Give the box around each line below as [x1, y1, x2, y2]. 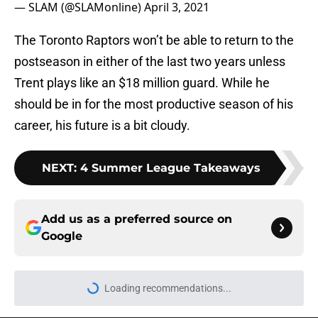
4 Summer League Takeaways [80, 161, 261, 175]
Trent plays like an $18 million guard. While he [14, 75, 270, 91]
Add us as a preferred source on [41, 212, 232, 226]
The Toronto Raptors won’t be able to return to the [14, 33, 294, 48]
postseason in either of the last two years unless [14, 54, 285, 70]
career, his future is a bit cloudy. [14, 118, 190, 133]
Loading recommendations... [104, 283, 231, 295]
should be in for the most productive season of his [14, 97, 293, 112]
